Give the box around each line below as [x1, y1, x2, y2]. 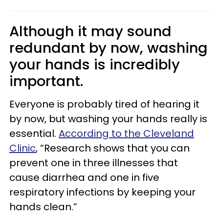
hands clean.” [9, 199, 77, 214]
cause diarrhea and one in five [9, 170, 159, 184]
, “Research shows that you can [36, 141, 190, 155]
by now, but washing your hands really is [9, 111, 207, 126]
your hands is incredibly [9, 54, 180, 74]
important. [9, 71, 83, 91]
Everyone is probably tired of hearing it [9, 97, 199, 111]
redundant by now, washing [9, 38, 208, 58]
